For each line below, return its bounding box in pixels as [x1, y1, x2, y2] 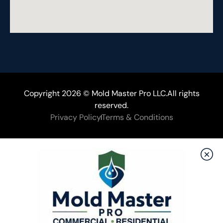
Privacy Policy [50, 112, 101, 123]
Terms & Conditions [101, 112, 173, 123]
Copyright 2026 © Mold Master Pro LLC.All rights [23, 88, 200, 99]
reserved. [95, 100, 128, 111]
